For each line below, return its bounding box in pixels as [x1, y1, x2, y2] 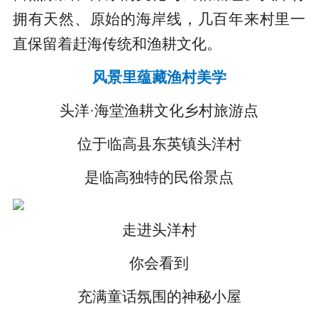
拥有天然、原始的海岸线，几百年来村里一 [12, 10, 306, 28]
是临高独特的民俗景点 [84, 168, 234, 186]
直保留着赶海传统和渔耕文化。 [12, 35, 221, 53]
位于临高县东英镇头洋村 [77, 135, 241, 153]
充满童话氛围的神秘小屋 [77, 288, 241, 306]
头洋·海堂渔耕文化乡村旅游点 [60, 102, 258, 119]
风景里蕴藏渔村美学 [92, 68, 226, 86]
